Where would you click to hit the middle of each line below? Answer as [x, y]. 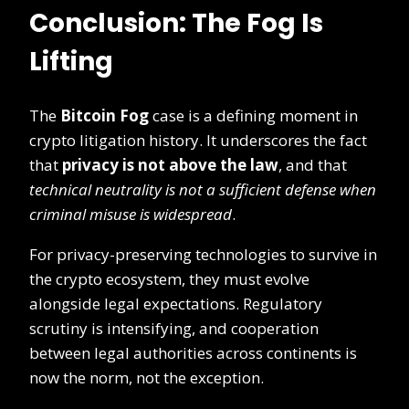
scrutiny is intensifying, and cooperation [174, 328]
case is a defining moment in [253, 115]
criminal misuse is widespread [131, 214]
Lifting [71, 62]
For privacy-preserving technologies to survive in [203, 254]
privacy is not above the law [170, 164]
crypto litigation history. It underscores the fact [198, 140]
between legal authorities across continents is [193, 352]
